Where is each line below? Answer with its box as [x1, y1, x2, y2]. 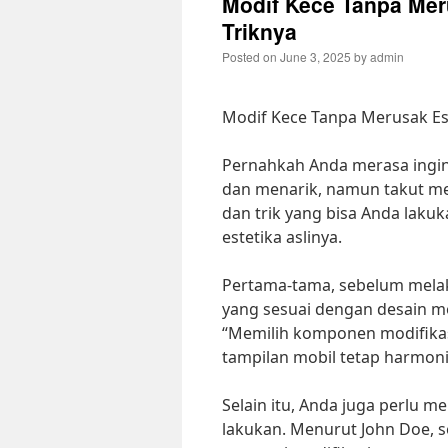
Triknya [222, 16, 297, 46]
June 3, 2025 [280, 48, 351, 65]
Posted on [222, 48, 277, 65]
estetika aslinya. [222, 226, 342, 248]
